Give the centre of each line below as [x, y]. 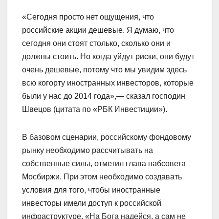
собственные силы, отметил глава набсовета [104, 164]
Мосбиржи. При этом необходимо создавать [102, 177]
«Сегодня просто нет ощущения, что [88, 17]
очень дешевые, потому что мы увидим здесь [104, 70]
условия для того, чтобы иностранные [91, 190]
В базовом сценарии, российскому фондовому [107, 137]
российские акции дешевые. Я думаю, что [98, 30]
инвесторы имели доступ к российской [92, 203]
